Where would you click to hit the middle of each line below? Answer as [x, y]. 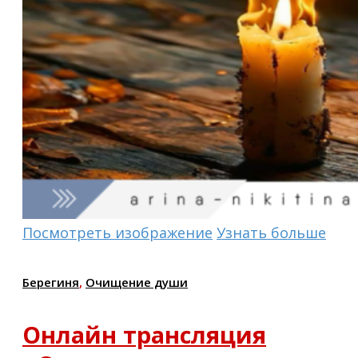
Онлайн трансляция [144, 334]
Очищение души [137, 282]
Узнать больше [271, 233]
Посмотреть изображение [117, 233]
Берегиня [51, 282]
